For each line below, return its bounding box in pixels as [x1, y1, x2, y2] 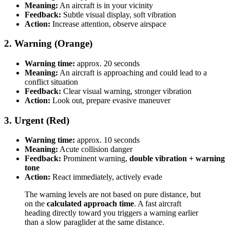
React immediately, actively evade [50, 172, 162, 182]
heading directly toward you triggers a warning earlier [25, 208, 198, 218]
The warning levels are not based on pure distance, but [25, 190, 201, 199]
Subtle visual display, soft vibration [61, 10, 176, 19]
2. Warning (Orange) [4, 38, 92, 49]
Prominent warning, [61, 154, 129, 163]
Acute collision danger [58, 145, 132, 154]
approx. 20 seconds [75, 59, 140, 68]
